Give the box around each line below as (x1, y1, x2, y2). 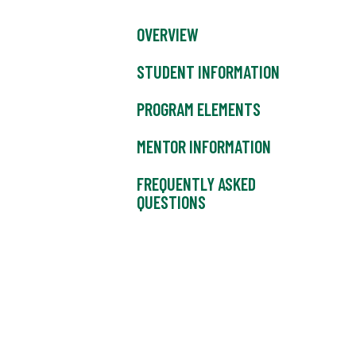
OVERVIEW (137, 24, 199, 45)
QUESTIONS (137, 192, 206, 213)
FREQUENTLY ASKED (137, 173, 256, 195)
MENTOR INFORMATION (137, 136, 271, 157)
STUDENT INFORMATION (137, 61, 280, 83)
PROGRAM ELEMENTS (137, 99, 261, 120)
